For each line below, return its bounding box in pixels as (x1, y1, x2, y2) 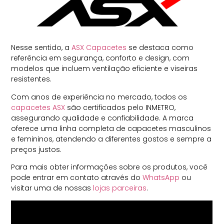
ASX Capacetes (71, 42, 127, 53)
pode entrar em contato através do (11, 172, 143, 183)
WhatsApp (142, 172, 180, 183)
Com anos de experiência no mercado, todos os (11, 91, 187, 102)
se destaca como (126, 42, 194, 53)
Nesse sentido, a (11, 42, 72, 53)
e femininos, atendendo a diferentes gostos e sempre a (11, 133, 212, 144)
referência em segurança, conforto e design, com (11, 53, 190, 63)
